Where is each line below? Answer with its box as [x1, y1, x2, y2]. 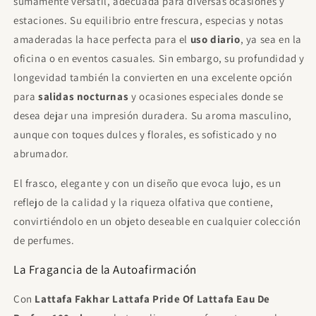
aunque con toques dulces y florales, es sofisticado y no [13, 128, 277, 141]
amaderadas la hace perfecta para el [13, 32, 190, 46]
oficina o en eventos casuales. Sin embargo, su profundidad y [13, 51, 305, 65]
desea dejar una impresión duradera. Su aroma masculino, [13, 109, 293, 122]
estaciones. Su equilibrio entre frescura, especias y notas [13, 13, 284, 27]
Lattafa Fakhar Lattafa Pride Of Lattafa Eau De [35, 292, 271, 305]
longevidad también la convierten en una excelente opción [13, 71, 293, 84]
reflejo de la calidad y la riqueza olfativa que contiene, [13, 195, 274, 209]
